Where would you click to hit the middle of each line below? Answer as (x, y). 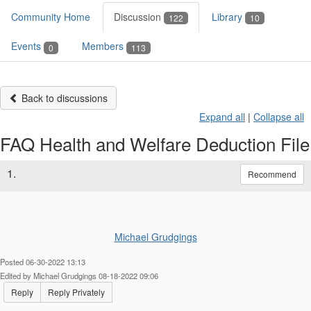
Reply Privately (76, 292)
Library (228, 17)
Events (27, 46)
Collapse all (279, 116)
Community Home (51, 17)
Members (104, 46)
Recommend (272, 174)
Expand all (222, 116)
